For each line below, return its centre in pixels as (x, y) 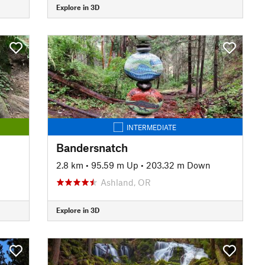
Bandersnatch (92, 147)
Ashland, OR (125, 182)
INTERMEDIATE (152, 127)
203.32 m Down (178, 165)
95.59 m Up (114, 165)
